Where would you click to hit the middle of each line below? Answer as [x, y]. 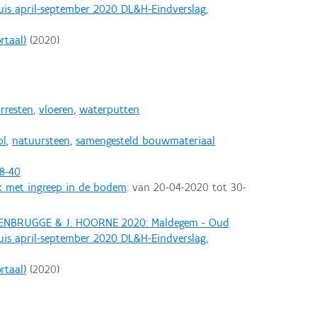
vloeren [57, 109]
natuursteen [41, 140]
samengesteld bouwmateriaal [146, 140]
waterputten [110, 109]
